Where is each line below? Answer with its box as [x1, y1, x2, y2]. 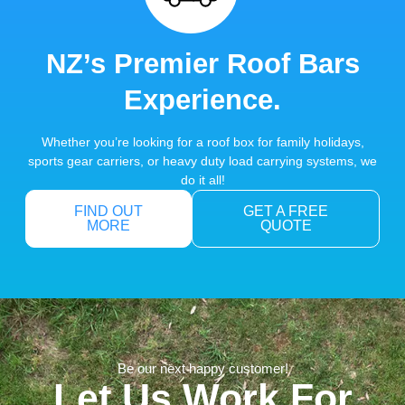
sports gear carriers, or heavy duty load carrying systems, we [28, 153, 377, 168]
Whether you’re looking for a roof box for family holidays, [41, 134, 364, 149]
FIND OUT [74, 202, 144, 219]
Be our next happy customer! [117, 360, 288, 376]
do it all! [180, 172, 225, 187]
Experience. [124, 83, 281, 116]
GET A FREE [243, 202, 329, 219]
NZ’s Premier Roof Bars [45, 47, 360, 80]
